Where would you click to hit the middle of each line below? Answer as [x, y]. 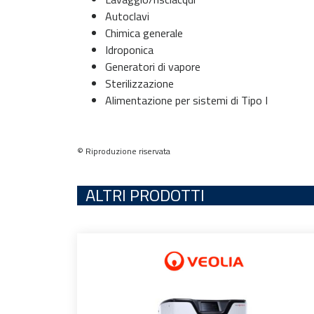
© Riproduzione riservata [124, 151]
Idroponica [129, 50]
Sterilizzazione [139, 83]
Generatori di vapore [153, 67]
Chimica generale [144, 33]
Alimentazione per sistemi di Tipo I [186, 100]
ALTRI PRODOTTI [145, 195]
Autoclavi [127, 16]
